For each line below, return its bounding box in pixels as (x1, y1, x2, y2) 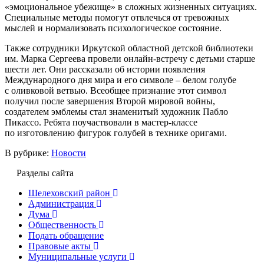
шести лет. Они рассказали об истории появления (5, 64, 205, 74)
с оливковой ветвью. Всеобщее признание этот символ (5, 85, 226, 95)
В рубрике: (5, 147, 51, 158)
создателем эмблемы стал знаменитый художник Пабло (5, 106, 228, 117)
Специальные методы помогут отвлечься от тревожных (5, 12, 229, 22)
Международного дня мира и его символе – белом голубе (5, 74, 236, 85)
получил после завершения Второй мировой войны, (5, 95, 215, 106)
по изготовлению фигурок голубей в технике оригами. (5, 127, 227, 138)
